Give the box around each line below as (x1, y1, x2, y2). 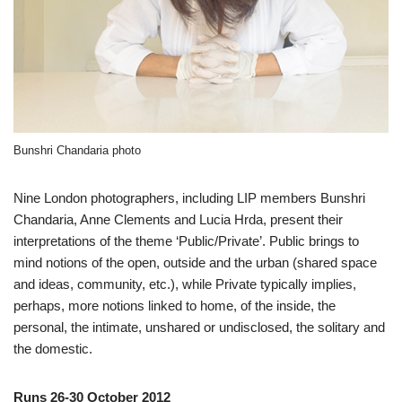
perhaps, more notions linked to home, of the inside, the (13, 297, 336, 313)
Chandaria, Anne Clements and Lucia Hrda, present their (13, 211, 343, 227)
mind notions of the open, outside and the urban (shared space (13, 254, 377, 270)
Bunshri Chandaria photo (13, 144, 141, 157)
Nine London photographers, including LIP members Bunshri (13, 189, 365, 205)
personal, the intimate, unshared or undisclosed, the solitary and (13, 319, 385, 335)
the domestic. (13, 340, 92, 356)
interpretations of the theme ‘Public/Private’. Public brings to (13, 232, 359, 249)
